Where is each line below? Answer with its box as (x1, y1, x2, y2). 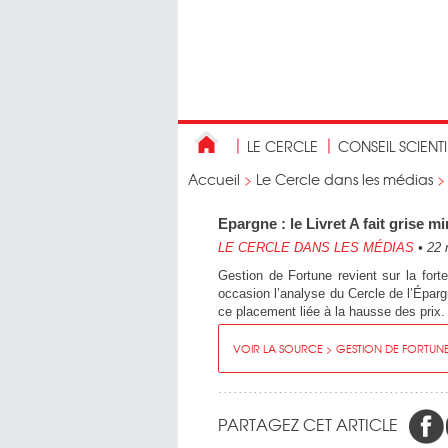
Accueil (188, 169, 240, 189)
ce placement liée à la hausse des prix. (218, 304, 445, 319)
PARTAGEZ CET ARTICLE (218, 411, 398, 436)
